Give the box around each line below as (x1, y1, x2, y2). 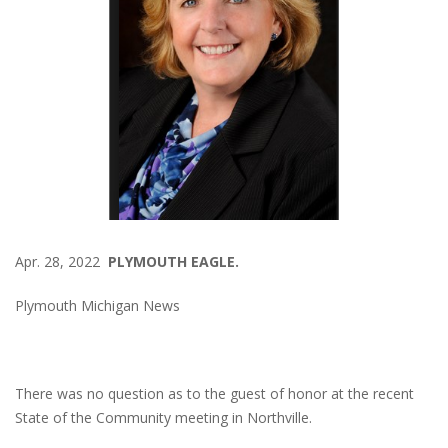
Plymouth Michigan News (15, 295, 180, 315)
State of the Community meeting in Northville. (15, 407, 312, 427)
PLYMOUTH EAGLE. (108, 251, 239, 271)
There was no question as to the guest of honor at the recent (15, 383, 414, 403)
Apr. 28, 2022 (15, 251, 108, 271)
